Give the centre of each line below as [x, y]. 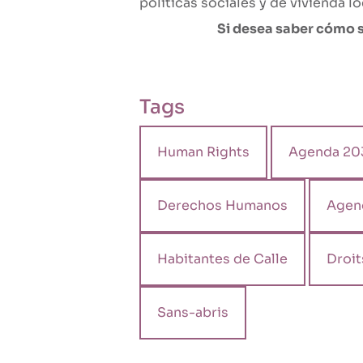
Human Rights [203, 152]
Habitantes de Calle [222, 259]
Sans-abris [193, 313]
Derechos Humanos [222, 206]
